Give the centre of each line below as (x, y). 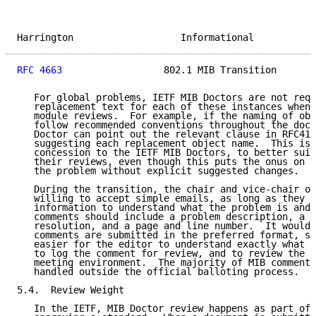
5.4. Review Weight (71, 290)
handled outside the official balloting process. (158, 272)
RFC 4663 (39, 70)
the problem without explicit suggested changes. (158, 171)
